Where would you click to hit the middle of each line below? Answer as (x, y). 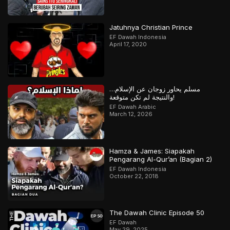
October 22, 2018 (134, 176)
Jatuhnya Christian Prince (151, 27)
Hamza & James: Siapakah (152, 151)
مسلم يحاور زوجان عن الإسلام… (155, 89)
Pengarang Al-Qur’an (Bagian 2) (161, 159)
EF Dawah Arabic (133, 107)
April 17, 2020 (128, 44)
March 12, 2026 (131, 114)
